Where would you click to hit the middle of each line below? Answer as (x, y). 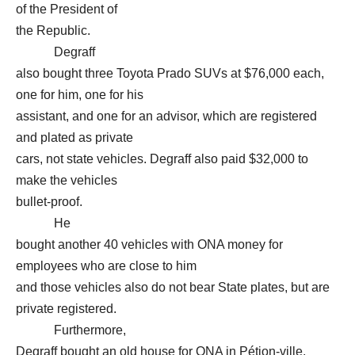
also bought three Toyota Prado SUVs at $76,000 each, (170, 73)
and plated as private (74, 137)
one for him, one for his (80, 95)
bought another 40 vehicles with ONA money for (149, 244)
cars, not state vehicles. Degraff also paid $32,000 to (162, 159)
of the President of (67, 9)
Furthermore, (71, 330)
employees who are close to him (106, 266)
